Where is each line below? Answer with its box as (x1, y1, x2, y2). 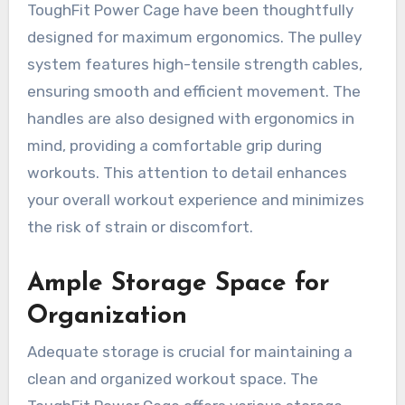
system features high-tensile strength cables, (26, 54, 363, 73)
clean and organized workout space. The (26, 370, 318, 389)
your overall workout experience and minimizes (26, 190, 364, 209)
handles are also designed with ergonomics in (26, 108, 354, 127)
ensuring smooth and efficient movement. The (26, 81, 361, 100)
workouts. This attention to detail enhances (26, 163, 347, 182)
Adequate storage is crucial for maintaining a (26, 343, 353, 362)
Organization (26, 303, 187, 329)
